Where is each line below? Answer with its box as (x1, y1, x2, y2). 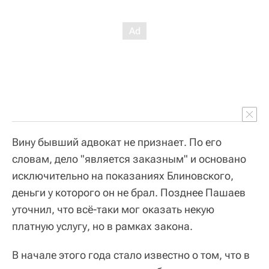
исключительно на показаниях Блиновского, (12, 169, 234, 182)
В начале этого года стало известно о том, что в (12, 248, 250, 261)
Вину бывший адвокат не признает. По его (12, 135, 222, 148)
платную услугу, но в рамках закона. (12, 219, 193, 232)
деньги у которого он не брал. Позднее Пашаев (12, 186, 246, 199)
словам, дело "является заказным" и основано (12, 152, 246, 165)
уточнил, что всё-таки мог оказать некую (12, 202, 214, 216)
